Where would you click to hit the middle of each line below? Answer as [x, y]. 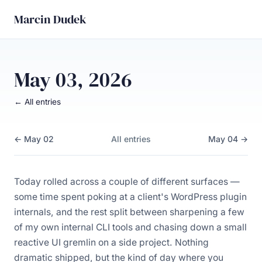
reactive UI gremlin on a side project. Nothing [111, 242]
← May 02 [34, 139]
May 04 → [228, 139]
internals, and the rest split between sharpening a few [129, 212]
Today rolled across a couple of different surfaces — [127, 181]
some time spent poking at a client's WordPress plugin [130, 196]
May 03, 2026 [73, 80]
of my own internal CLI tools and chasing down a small [130, 227]
